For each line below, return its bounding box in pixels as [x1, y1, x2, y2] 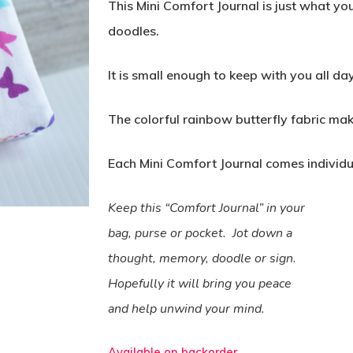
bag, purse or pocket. [107, 225, 226, 243]
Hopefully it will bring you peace [107, 275, 292, 293]
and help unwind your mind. [107, 300, 265, 318]
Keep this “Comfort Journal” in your [107, 199, 305, 217]
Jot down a [232, 225, 292, 243]
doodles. [107, 23, 159, 39]
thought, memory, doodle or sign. [107, 250, 296, 268]
